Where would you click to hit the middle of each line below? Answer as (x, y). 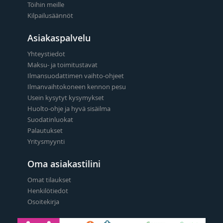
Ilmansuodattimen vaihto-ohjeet (76, 75)
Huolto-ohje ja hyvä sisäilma (69, 108)
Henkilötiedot (48, 190)
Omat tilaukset (49, 179)
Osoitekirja (43, 201)
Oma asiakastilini (64, 164)
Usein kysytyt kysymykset (66, 97)
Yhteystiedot (46, 54)
